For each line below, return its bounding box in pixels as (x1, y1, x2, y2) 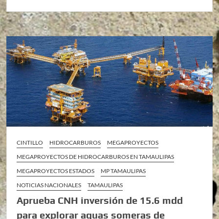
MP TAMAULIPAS (101, 167, 146, 175)
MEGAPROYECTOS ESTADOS (17, 167, 95, 175)
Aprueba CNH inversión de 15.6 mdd (17, 194, 183, 206)
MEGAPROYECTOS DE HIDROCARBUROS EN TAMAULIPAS (17, 153, 175, 160)
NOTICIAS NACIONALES (17, 181, 82, 189)
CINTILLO (17, 138, 44, 146)
